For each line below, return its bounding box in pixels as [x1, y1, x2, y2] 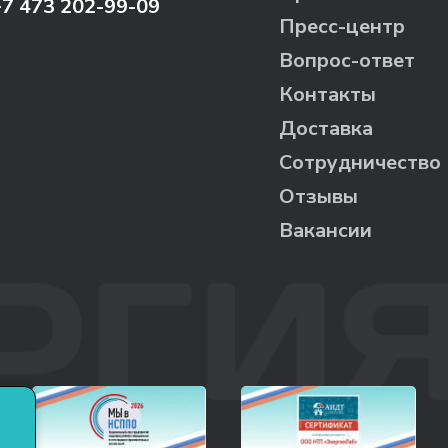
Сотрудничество [279, 148, 442, 176]
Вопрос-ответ [279, 46, 416, 74]
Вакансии [279, 216, 373, 244]
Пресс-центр [279, 12, 406, 40]
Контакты [279, 80, 377, 108]
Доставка [279, 114, 374, 142]
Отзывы [279, 182, 359, 210]
